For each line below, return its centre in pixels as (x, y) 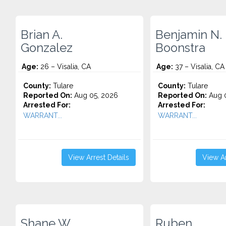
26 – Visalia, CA (65, 67)
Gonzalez (47, 48)
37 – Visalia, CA (199, 67)
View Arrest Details (98, 157)
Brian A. (42, 35)
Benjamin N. (188, 35)
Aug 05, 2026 (95, 95)
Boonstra (180, 48)
